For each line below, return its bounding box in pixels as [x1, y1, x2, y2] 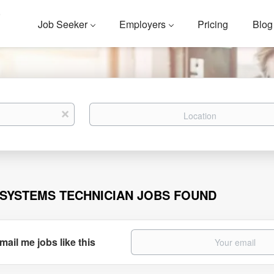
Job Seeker [38, 17, 88, 31]
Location [89, 102, 122, 114]
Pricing [198, 17, 229, 31]
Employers [119, 17, 166, 31]
